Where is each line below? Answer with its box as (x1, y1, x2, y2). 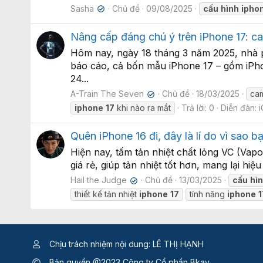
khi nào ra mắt (114, 103, 171, 113)
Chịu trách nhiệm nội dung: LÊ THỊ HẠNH (47, 239, 204, 249)
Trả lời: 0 (181, 103, 214, 113)
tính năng (190, 189, 227, 200)
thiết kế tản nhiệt (75, 189, 139, 200)
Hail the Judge (70, 175, 127, 186)
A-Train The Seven (70, 89, 144, 99)
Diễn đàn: (221, 103, 259, 113)
